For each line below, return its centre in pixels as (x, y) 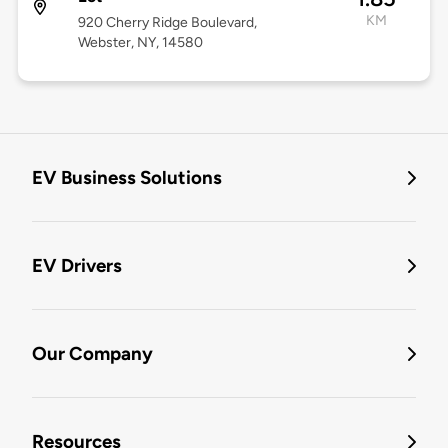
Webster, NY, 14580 (140, 43)
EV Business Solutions (127, 178)
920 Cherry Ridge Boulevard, (167, 23)
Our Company (92, 354)
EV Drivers (77, 266)
